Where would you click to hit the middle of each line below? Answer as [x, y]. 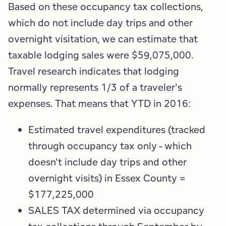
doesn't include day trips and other [107, 162]
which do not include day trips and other [100, 23]
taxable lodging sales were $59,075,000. [101, 55]
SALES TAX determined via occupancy [116, 211]
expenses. [32, 104]
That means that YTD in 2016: [123, 104]
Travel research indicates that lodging [94, 71]
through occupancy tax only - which [110, 146]
